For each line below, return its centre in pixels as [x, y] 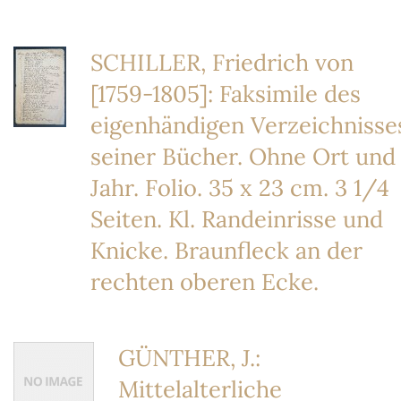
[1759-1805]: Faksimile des [226, 94]
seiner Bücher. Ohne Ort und [243, 156]
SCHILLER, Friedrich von [222, 62]
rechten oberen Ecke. [205, 282]
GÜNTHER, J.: [189, 358]
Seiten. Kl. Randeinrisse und [237, 219]
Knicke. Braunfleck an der [226, 250]
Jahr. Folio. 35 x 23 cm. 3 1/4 [240, 188]
